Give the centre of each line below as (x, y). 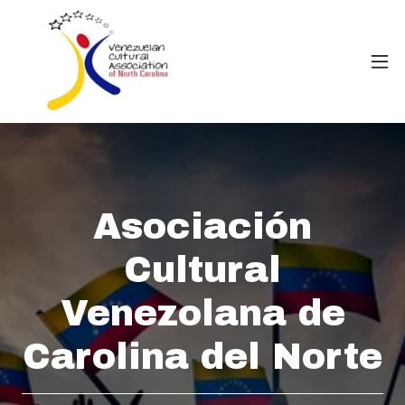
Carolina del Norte (202, 356)
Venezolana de (202, 313)
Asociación (202, 226)
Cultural (202, 269)
